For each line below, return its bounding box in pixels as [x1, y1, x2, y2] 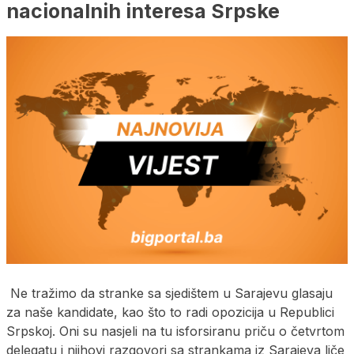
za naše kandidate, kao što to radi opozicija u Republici [6, 303, 334, 320]
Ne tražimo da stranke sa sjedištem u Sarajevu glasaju [6, 284, 333, 301]
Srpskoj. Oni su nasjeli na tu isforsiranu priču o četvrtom [6, 322, 345, 339]
